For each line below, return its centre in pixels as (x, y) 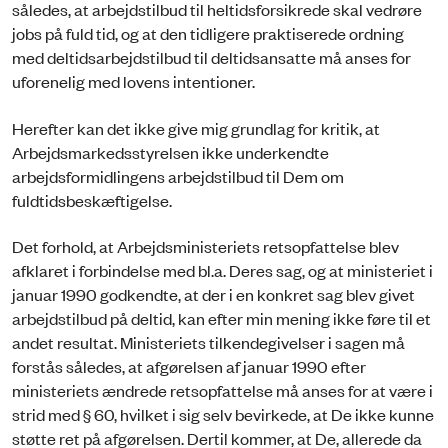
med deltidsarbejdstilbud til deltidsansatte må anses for (211, 57)
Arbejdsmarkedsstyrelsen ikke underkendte (170, 151)
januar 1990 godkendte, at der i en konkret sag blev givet (213, 293)
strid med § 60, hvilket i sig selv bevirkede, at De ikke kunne (223, 413)
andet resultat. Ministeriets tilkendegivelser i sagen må (208, 341)
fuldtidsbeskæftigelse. (92, 199)
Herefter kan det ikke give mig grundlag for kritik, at (196, 127)
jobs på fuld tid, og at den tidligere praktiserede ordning (208, 33)
